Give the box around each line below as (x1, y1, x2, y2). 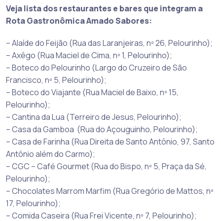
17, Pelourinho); (6, 197, 61, 209)
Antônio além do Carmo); (6, 148, 95, 159)
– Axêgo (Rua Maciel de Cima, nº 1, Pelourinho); (6, 49, 172, 61)
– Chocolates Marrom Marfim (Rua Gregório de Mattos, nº (6, 185, 214, 196)
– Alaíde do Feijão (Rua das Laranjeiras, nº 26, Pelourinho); (6, 37, 213, 48)
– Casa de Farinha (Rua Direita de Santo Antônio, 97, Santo (6, 136, 215, 147)
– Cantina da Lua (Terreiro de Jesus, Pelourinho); (6, 111, 182, 122)
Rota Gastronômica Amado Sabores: (6, 15, 152, 26)
